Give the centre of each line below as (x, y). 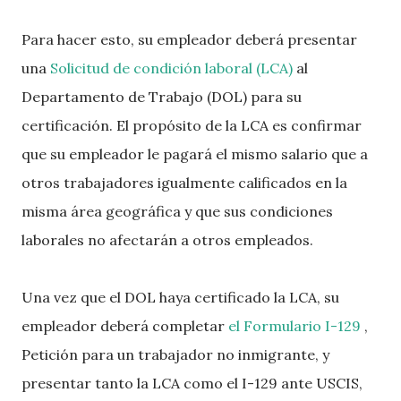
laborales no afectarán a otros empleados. (167, 240)
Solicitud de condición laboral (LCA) (171, 68)
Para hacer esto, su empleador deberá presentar (189, 39)
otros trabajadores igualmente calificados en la (184, 183)
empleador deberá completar (125, 326)
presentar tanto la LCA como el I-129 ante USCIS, (192, 383)
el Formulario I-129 (294, 326)
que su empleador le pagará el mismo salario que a (195, 154)
